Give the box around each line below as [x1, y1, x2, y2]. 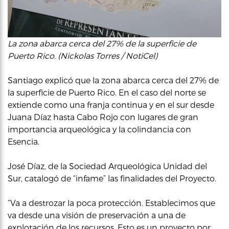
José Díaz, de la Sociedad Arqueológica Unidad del [8, 161, 207, 171]
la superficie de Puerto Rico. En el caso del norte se [8, 87, 206, 98]
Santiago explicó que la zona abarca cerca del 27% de [8, 75, 219, 85]
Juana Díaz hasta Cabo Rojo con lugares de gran [8, 112, 198, 122]
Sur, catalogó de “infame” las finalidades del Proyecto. [8, 173, 216, 184]
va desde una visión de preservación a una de [8, 210, 186, 220]
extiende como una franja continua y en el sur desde [8, 100, 214, 110]
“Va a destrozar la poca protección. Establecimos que [8, 198, 215, 208]
